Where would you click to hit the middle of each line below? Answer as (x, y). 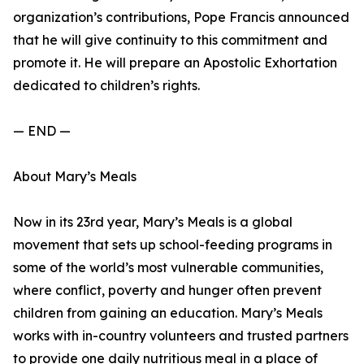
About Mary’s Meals (75, 176)
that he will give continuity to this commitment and (170, 40)
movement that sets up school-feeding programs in (173, 245)
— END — (42, 131)
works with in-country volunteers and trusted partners (181, 336)
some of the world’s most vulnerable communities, (168, 267)
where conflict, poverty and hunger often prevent (167, 290)
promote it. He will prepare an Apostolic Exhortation (175, 63)
